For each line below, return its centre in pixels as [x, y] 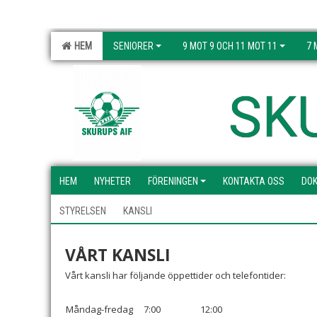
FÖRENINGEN [173, 181]
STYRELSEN [83, 211]
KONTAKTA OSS [254, 181]
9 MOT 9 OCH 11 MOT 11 [230, 46]
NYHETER [113, 181]
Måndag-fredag [99, 309]
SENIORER [133, 46]
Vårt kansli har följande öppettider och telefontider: [175, 275]
